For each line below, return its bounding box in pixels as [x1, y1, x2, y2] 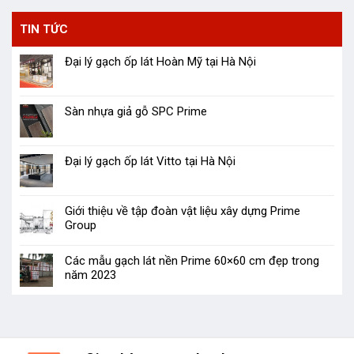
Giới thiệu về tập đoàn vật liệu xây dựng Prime [65, 204, 300, 219]
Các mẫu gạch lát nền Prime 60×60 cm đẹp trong [65, 254, 319, 269]
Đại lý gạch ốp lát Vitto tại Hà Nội [65, 154, 235, 169]
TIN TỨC [20, 22, 68, 37]
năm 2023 [65, 268, 116, 283]
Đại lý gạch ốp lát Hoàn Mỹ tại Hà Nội [65, 55, 256, 70]
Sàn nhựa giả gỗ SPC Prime [65, 104, 207, 119]
